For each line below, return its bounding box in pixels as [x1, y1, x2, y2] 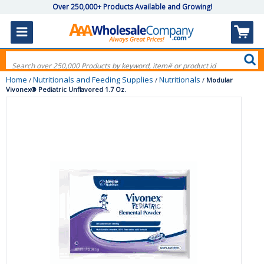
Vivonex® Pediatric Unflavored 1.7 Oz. [6, 85, 126, 94]
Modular [206, 75, 233, 84]
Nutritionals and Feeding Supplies [33, 74, 153, 85]
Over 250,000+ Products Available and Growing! [52, 2, 212, 12]
